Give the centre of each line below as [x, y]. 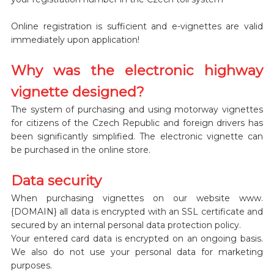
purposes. [31, 265]
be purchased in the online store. [80, 150]
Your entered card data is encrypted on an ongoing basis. [137, 238]
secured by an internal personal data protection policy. [126, 225]
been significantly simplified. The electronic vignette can [137, 136]
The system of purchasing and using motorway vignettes [137, 109]
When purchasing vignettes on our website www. [137, 198]
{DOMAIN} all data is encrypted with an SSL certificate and [137, 211]
